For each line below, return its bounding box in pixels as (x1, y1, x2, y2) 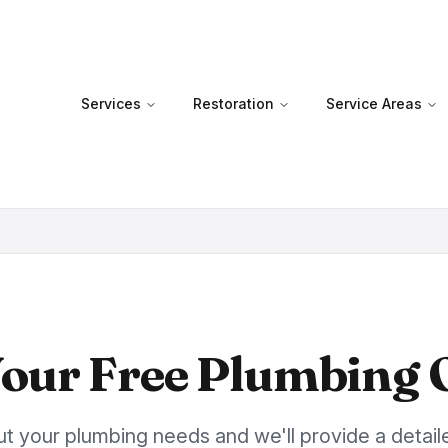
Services (80, 95, 141, 112)
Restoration (192, 95, 274, 112)
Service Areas (325, 95, 422, 112)
